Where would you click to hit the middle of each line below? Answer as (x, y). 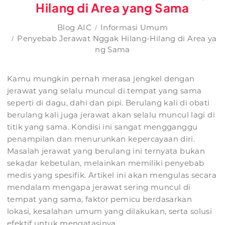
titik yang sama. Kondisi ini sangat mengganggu (102, 127)
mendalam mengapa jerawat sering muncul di (99, 187)
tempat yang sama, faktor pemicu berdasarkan (100, 199)
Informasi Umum (134, 28)
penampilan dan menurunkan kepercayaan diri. (101, 139)
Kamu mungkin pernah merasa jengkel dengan (101, 79)
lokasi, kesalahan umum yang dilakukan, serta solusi (110, 211)
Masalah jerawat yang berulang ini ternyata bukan (106, 151)
